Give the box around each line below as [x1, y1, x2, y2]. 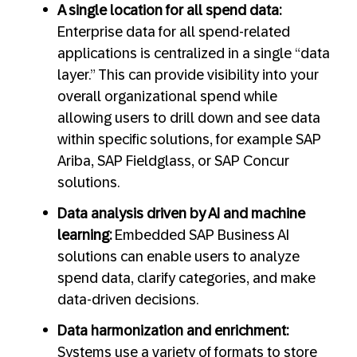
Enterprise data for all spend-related [57, 23, 290, 40]
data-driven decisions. [57, 291, 198, 308]
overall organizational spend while [57, 88, 277, 104]
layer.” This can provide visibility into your [57, 66, 319, 83]
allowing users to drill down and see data [57, 109, 320, 126]
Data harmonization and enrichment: [57, 322, 288, 339]
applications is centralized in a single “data [57, 45, 330, 61]
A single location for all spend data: [57, 2, 281, 18]
